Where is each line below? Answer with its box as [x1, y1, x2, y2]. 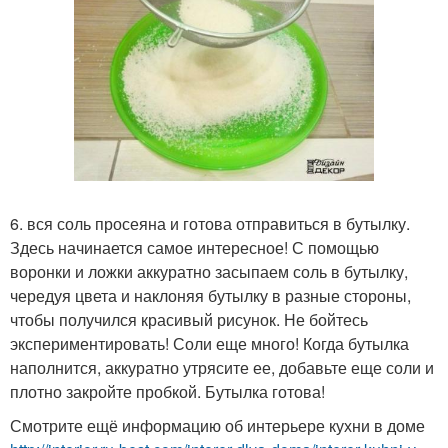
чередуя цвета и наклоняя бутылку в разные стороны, [10, 284, 411, 308]
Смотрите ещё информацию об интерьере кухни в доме [10, 414, 425, 438]
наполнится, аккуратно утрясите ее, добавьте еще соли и [10, 356, 434, 380]
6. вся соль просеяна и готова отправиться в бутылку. [10, 212, 410, 236]
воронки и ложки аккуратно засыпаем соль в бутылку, [10, 260, 408, 284]
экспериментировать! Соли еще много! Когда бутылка [10, 332, 409, 356]
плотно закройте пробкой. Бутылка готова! [10, 380, 325, 404]
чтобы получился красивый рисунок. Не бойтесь [10, 308, 368, 332]
